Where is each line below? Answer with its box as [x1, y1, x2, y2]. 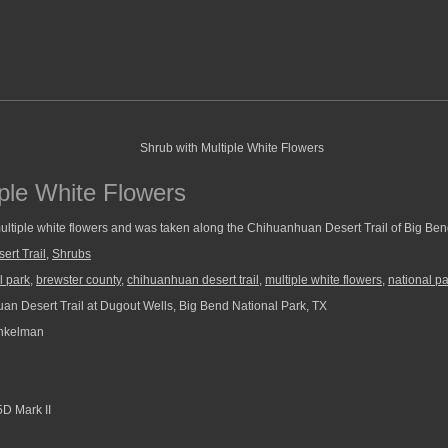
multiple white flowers [265, 273, 382, 287]
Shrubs [52, 247, 91, 261]
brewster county [36, 273, 121, 287]
